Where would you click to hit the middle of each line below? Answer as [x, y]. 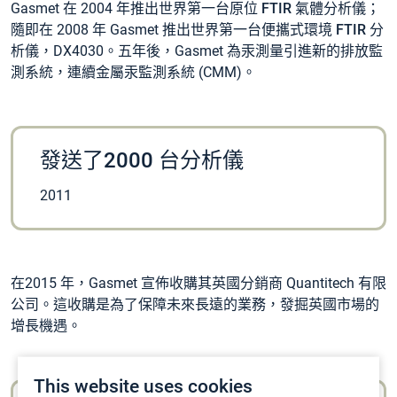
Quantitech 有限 [335, 284]
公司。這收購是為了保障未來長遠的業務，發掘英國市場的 [195, 305]
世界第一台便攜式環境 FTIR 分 [287, 30]
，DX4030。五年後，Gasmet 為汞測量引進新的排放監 [211, 51]
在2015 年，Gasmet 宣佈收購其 [111, 284]
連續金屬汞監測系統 [131, 73]
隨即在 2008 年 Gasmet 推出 [101, 30]
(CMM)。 [226, 73]
